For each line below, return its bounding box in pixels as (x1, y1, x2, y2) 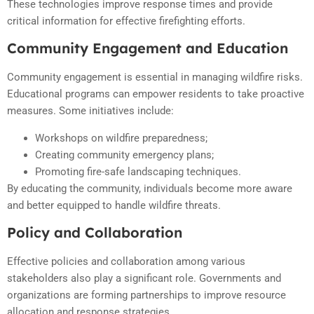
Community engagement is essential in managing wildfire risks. (7, 71, 303, 84)
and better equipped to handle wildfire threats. (7, 198, 221, 212)
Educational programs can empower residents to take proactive (7, 88, 304, 101)
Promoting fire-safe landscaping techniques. (35, 165, 241, 178)
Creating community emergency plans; (35, 148, 214, 161)
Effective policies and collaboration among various (7, 255, 245, 268)
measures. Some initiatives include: (7, 104, 174, 118)
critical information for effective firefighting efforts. (7, 14, 245, 27)
